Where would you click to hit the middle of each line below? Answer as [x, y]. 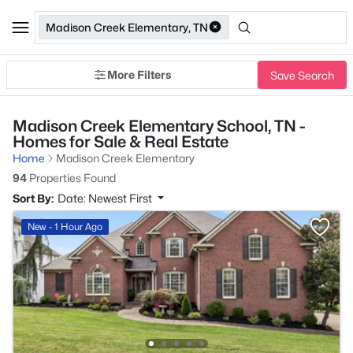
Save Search [302, 75]
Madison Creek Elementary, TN [127, 27]
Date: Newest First [106, 198]
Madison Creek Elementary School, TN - [159, 126]
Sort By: [33, 198]
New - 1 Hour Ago [65, 227]
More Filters [139, 74]
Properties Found [71, 178]
